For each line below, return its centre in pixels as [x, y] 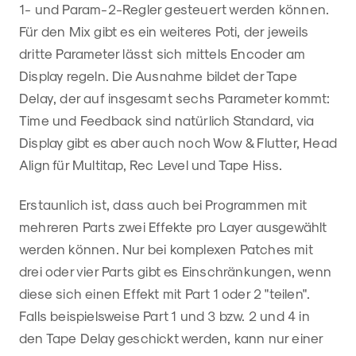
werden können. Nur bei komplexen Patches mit [166, 249]
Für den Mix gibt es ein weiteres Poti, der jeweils [164, 31]
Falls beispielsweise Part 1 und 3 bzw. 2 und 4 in [164, 316]
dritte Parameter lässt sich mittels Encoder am [163, 54]
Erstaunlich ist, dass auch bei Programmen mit [163, 205]
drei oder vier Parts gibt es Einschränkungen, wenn [176, 271]
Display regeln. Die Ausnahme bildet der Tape [158, 76]
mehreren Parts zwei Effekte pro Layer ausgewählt [173, 227]
